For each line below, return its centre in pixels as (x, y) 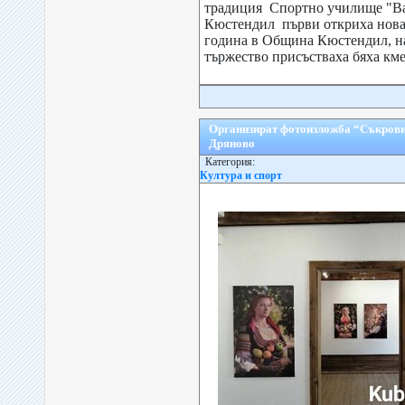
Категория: (227, 162)
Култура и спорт (241, 175)
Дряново (232, 143)
